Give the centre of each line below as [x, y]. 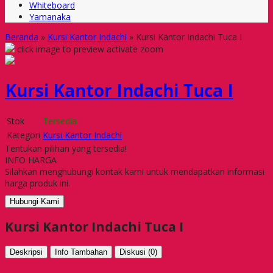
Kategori [23, 135]
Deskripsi [26, 252]
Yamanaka [50, 17]
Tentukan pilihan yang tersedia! [66, 148]
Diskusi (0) [138, 252]
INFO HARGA [31, 160]
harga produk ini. [37, 183]
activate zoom [135, 49]
